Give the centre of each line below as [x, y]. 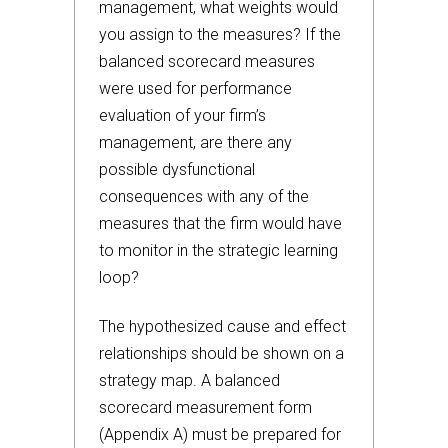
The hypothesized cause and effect [222, 326]
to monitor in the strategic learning [218, 250]
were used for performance [195, 88]
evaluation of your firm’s [182, 115]
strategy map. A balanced [189, 380]
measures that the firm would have [220, 223]
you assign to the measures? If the [220, 34]
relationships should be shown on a [221, 353]
